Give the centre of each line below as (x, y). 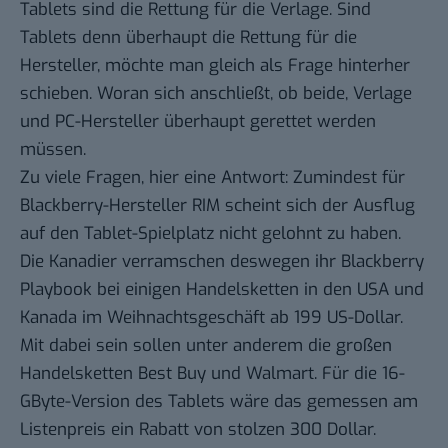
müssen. (53, 149)
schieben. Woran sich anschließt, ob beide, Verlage (216, 93)
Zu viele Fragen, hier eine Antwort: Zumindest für (212, 177)
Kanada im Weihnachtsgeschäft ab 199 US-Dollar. (211, 317)
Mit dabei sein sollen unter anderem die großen (206, 345)
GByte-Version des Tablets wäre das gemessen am (219, 401)
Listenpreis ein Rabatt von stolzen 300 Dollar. (198, 429)
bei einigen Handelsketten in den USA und (258, 289)
